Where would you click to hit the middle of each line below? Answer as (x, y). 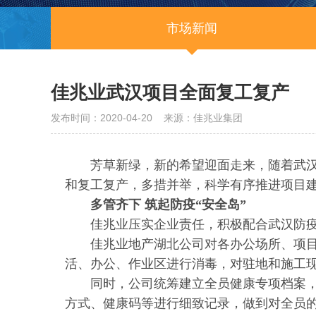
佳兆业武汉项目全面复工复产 (170, 92)
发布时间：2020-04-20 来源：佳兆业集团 (147, 118)
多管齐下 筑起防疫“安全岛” (168, 205)
